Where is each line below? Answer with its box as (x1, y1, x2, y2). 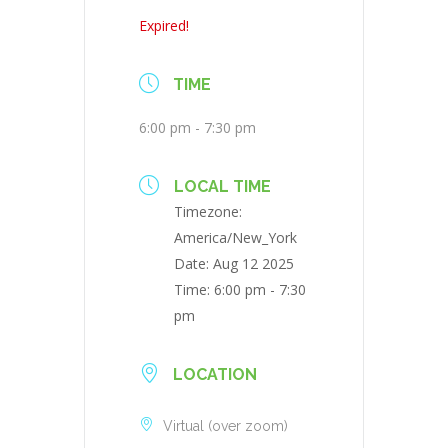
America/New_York (174, 228, 297, 248)
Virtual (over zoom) (163, 418, 288, 435)
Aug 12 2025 (213, 254, 294, 274)
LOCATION (173, 365, 257, 385)
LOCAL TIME (174, 177, 271, 197)
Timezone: (174, 202, 242, 222)
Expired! (139, 16, 189, 36)
